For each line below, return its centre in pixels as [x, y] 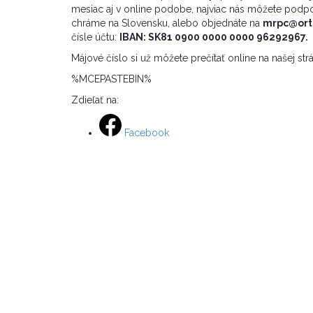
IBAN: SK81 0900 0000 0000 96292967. [214, 37]
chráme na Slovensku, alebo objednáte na [167, 23]
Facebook [147, 133]
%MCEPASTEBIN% [111, 79]
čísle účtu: [95, 37]
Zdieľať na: [95, 100]
